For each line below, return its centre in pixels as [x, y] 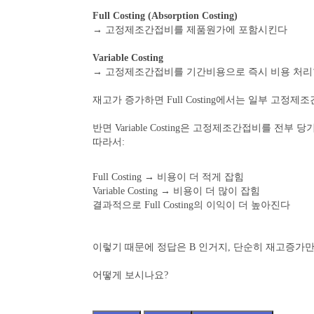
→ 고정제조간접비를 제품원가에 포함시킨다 [190, 30]
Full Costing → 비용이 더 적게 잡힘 [168, 177]
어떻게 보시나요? [130, 275]
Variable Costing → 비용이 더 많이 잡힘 [176, 191]
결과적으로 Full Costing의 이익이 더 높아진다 [191, 205]
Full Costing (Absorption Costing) [165, 16]
